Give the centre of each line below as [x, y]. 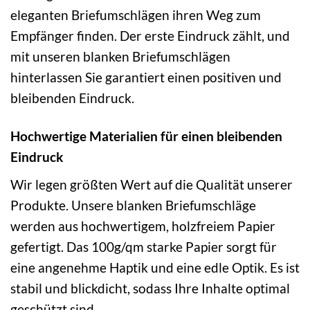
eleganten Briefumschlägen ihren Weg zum [136, 15]
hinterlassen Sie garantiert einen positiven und [146, 77]
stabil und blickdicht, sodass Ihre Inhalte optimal [150, 288]
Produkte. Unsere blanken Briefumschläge [133, 205]
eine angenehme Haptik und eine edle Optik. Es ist [155, 267]
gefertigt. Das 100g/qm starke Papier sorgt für [144, 246]
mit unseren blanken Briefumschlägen [120, 57]
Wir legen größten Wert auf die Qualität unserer [152, 184]
